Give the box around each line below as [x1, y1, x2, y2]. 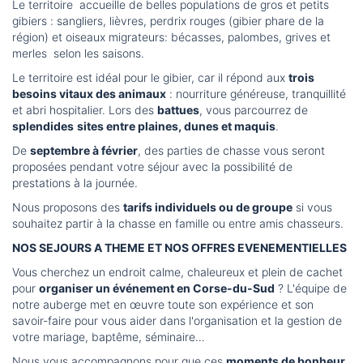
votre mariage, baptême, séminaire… [12, 330, 205, 344]
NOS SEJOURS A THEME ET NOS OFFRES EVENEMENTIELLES [12, 241, 347, 255]
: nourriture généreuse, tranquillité [166, 87, 346, 101]
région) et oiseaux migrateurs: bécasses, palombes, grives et [12, 30, 331, 45]
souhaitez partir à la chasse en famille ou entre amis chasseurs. [12, 216, 344, 231]
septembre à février [30, 143, 138, 158]
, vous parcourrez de [199, 103, 308, 117]
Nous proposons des [12, 200, 123, 215]
